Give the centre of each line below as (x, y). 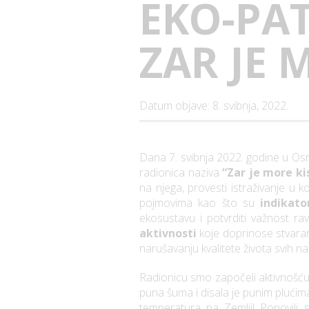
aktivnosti (170, 233)
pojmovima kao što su (200, 203)
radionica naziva (181, 173)
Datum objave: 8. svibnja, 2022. (214, 106)
